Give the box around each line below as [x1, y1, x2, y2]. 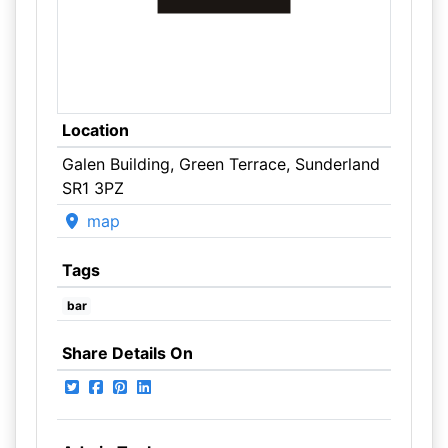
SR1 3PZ [61, 178, 124, 198]
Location [61, 120, 129, 140]
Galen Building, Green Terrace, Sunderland [61, 154, 380, 174]
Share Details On [61, 343, 193, 363]
